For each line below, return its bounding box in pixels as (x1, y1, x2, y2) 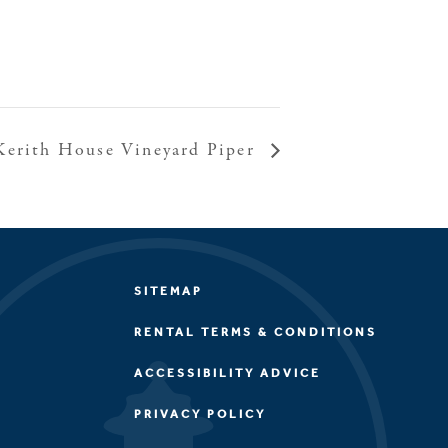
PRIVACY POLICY (133, 406, 266, 421)
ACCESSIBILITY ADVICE (133, 365, 321, 380)
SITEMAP (133, 283, 203, 298)
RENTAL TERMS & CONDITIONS (133, 324, 377, 339)
